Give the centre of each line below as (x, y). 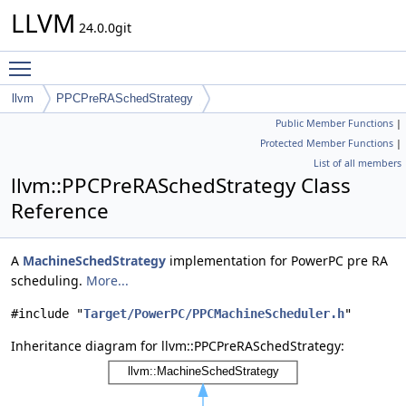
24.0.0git (103, 28)
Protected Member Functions (327, 143)
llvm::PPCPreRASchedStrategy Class (181, 185)
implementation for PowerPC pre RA (277, 261)
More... (107, 280)
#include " (47, 314)
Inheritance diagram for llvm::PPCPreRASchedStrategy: (178, 346)
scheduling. (48, 280)
